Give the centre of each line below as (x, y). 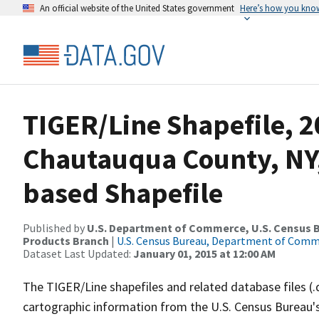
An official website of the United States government (137, 8)
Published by (55, 228)
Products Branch (66, 241)
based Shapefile (123, 193)
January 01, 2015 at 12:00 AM (204, 253)
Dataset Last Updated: (78, 253)
